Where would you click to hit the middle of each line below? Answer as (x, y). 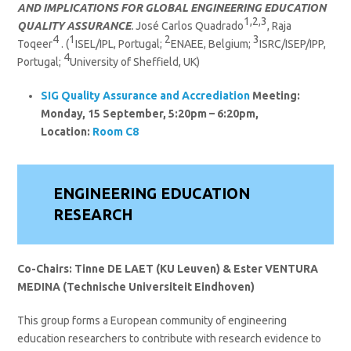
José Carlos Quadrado (190, 25)
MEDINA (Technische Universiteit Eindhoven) (136, 287)
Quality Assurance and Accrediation (156, 95)
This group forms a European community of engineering (152, 321)
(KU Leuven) (188, 269)
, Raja (280, 25)
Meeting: (275, 95)
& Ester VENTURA (271, 269)
